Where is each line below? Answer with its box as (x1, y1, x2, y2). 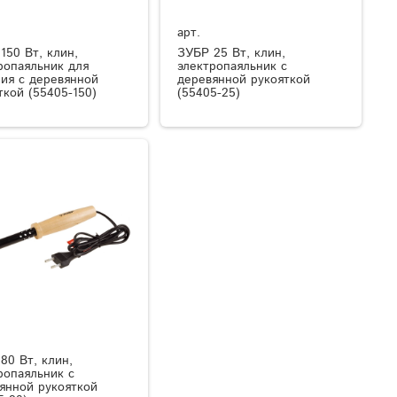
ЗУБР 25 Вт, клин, (177, 44, 286, 63)
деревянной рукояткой (177, 71, 311, 90)
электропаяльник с (177, 58, 288, 76)
